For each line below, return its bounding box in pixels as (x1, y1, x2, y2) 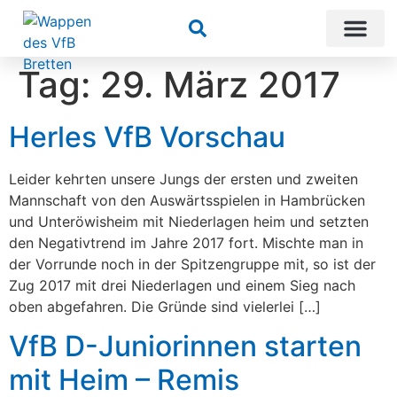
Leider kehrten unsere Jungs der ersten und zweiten (9, 170, 358, 188)
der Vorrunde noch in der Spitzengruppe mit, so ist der (9, 255, 376, 273)
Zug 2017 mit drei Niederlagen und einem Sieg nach (9, 276, 355, 294)
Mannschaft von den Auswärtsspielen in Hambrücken (9, 191, 365, 209)
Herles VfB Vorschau (9, 120, 285, 154)
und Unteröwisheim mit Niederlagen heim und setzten (9, 213, 369, 230)
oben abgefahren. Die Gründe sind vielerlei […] (9, 298, 321, 315)
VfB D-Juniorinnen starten (9, 329, 362, 364)
